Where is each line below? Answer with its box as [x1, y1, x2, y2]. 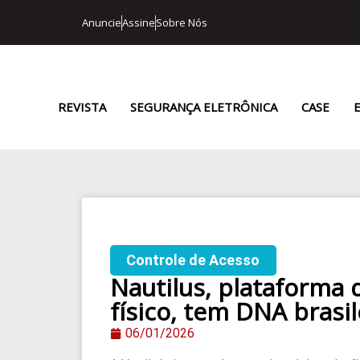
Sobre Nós [156, 14, 207, 30]
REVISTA [58, 99, 106, 115]
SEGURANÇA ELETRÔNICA [130, 99, 277, 115]
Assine [122, 14, 155, 30]
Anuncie [82, 14, 121, 30]
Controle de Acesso [126, 252, 260, 268]
